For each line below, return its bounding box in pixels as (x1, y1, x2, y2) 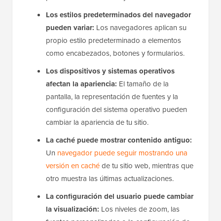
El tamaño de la (117, 103, 169, 113)
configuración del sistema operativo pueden (46, 128, 187, 139)
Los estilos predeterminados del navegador (46, 34, 191, 45)
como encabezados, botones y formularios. (46, 72, 184, 83)
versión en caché (46, 184, 100, 195)
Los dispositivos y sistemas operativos (46, 90, 175, 101)
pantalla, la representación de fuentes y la (46, 115, 178, 126)
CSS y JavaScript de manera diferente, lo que (46, 3, 190, 14)
